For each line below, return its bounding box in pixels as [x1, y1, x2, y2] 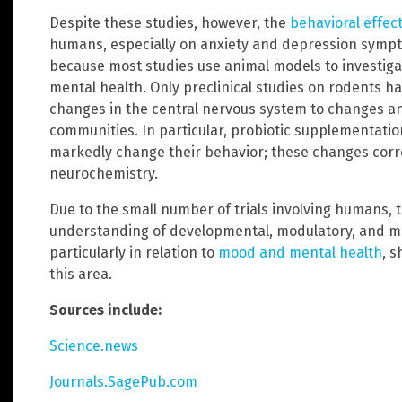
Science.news [49, 336, 138, 354]
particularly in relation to [49, 243, 218, 261]
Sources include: [49, 301, 162, 319]
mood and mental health [218, 243, 382, 261]
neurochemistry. [49, 164, 158, 182]
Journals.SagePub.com [49, 372, 197, 390]
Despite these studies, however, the [49, 13, 290, 31]
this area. [49, 265, 112, 283]
